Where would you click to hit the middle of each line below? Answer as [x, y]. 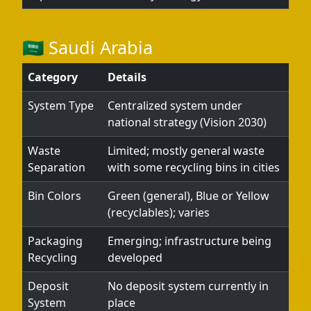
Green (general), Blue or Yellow [188, 196]
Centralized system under [175, 106]
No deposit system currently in [188, 286]
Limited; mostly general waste [186, 151]
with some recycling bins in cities [194, 167]
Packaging [55, 241]
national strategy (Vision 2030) [187, 122]
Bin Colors [54, 196]
